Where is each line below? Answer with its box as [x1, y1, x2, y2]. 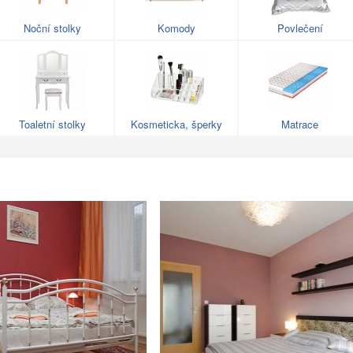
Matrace [281, 117, 318, 132]
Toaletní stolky [19, 117, 86, 132]
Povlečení [277, 20, 323, 36]
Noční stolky [24, 20, 81, 36]
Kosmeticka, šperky [130, 117, 222, 132]
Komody [157, 20, 195, 36]
